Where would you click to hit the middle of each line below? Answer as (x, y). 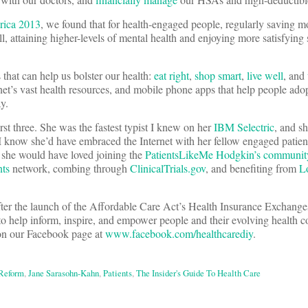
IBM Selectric (244, 127)
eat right (172, 76)
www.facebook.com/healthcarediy (179, 234)
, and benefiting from (252, 168)
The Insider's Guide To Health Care (198, 273)
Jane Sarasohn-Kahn (64, 273)
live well (265, 76)
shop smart (218, 76)
